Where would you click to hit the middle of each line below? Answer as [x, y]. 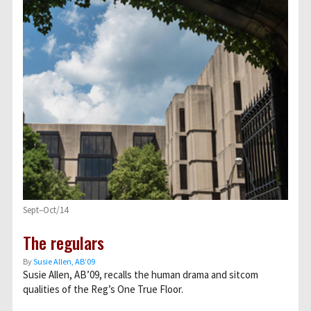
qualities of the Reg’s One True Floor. [103, 289]
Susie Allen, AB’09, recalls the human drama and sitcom [141, 275]
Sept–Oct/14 [45, 210]
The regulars [64, 242]
